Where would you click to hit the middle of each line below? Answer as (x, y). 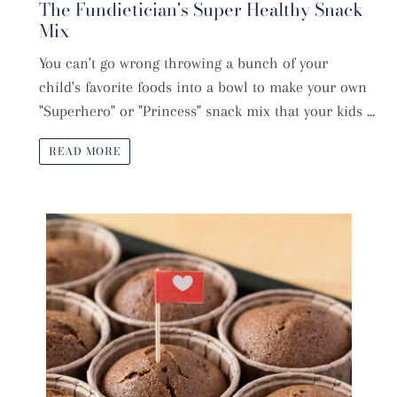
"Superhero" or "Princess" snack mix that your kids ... (207, 110)
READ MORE (85, 152)
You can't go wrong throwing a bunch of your (183, 62)
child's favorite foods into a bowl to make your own (203, 86)
